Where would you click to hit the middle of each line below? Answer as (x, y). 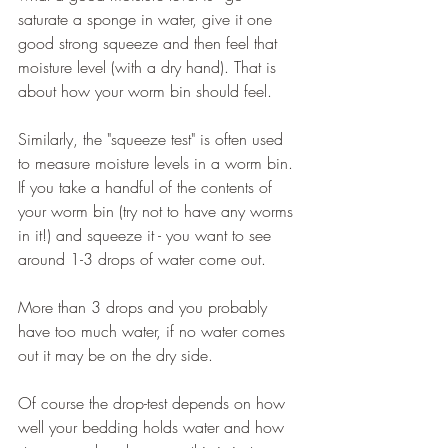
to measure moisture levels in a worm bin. (158, 163)
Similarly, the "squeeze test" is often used (153, 139)
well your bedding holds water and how (153, 427)
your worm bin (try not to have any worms (158, 211)
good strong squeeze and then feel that (150, 43)
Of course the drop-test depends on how (154, 403)
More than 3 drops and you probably (145, 307)
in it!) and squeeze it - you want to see (147, 235)
